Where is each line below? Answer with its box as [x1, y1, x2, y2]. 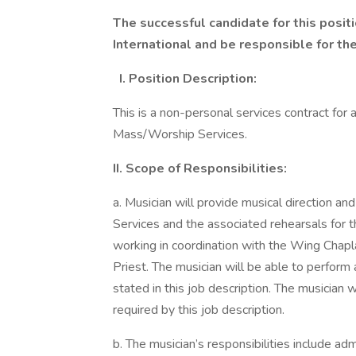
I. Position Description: [116, 70, 257, 87]
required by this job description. [113, 301, 284, 319]
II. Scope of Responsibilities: [113, 160, 287, 177]
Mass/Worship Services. [113, 126, 247, 143]
